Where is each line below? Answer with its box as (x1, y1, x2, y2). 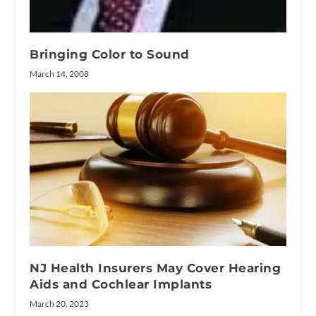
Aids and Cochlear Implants (30, 277, 212, 292)
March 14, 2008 (30, 68, 90, 80)
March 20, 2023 (30, 298, 90, 310)
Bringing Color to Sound (30, 47, 190, 62)
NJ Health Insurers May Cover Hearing (30, 261, 281, 276)
